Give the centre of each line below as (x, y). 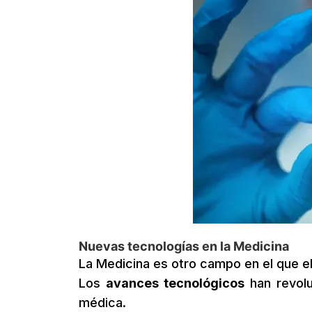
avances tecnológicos (175, 283)
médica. (102, 303)
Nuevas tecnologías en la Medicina (184, 246)
